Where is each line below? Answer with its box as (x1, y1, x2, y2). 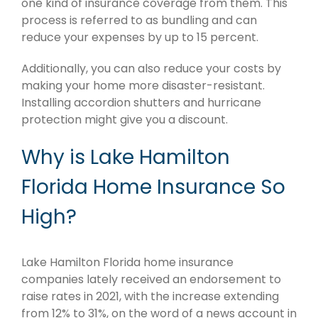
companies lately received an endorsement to (21, 270, 281, 287)
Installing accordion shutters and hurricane (21, 94, 261, 111)
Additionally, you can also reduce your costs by (21, 60, 281, 77)
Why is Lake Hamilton (21, 143, 230, 171)
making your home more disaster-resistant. (21, 77, 265, 94)
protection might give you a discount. (21, 111, 228, 128)
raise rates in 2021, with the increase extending (21, 287, 279, 305)
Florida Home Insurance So (21, 172, 285, 201)
